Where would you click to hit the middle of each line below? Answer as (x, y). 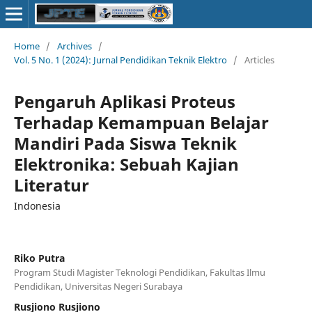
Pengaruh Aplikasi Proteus (124, 101)
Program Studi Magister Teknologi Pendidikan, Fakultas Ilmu (139, 272)
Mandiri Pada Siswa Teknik (125, 143)
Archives (74, 46)
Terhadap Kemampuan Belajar (141, 122)
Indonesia (37, 205)
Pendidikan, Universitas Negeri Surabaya (98, 286)
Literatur (51, 185)
